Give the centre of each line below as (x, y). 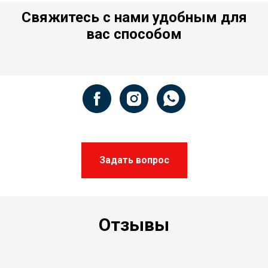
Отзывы (134, 224)
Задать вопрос (134, 160)
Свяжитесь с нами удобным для (134, 18)
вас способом (134, 34)
